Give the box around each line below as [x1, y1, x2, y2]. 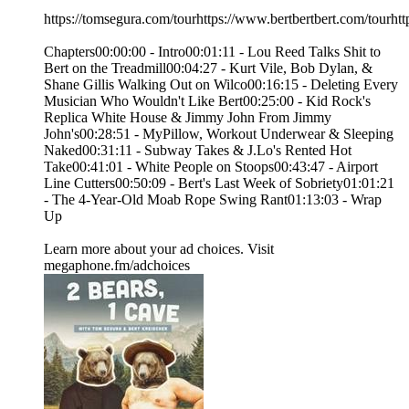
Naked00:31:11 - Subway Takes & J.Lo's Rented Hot [44, 142, 351, 159]
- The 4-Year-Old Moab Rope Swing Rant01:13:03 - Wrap [44, 192, 382, 208]
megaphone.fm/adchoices [44, 257, 190, 274]
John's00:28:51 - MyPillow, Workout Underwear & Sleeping [44, 126, 393, 142]
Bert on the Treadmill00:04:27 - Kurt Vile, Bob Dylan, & [44, 60, 372, 77]
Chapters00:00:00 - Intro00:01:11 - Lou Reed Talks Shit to [44, 44, 381, 60]
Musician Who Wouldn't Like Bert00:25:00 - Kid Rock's [44, 93, 371, 110]
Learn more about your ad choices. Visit [44, 241, 274, 257]
